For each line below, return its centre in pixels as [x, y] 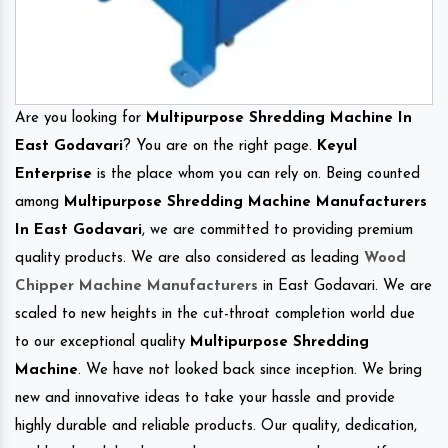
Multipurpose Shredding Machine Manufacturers [245, 202]
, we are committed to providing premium [277, 230]
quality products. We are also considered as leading [189, 258]
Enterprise [53, 174]
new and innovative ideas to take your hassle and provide [205, 398]
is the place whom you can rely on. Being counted [256, 174]
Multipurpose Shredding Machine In [279, 118]
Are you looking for [80, 118]
